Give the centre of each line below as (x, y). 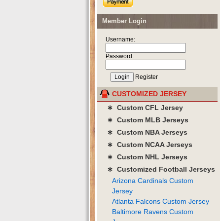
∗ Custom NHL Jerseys (147, 157)
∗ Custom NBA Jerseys (147, 132)
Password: (120, 56)
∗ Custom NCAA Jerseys (150, 144)
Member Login (124, 21)
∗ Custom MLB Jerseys (148, 120)
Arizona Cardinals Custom (153, 180)
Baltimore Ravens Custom (153, 211)
